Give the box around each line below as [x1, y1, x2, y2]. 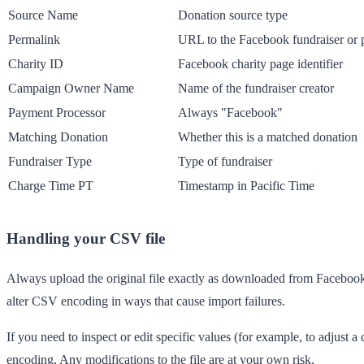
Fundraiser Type [8, 154, 92, 168]
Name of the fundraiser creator [178, 80, 334, 95]
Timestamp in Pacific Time [178, 178, 314, 193]
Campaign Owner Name [8, 80, 134, 95]
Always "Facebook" [178, 105, 283, 119]
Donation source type [178, 7, 288, 22]
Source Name [8, 7, 78, 22]
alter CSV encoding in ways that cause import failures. [6, 293, 285, 308]
